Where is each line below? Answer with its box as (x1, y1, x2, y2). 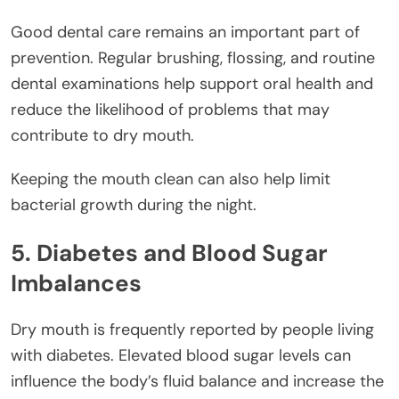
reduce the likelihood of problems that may (11, 99, 330, 121)
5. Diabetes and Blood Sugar (11, 237, 328, 268)
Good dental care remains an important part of (11, 21, 360, 44)
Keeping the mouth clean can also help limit (11, 168, 330, 191)
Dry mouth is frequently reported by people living (11, 319, 374, 341)
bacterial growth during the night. (11, 194, 256, 216)
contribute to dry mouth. (11, 125, 194, 147)
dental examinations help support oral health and (11, 73, 373, 95)
